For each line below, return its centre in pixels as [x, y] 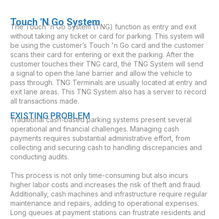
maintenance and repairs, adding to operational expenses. [105, 203]
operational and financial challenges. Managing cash [95, 129]
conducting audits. [40, 157]
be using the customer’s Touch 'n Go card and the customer [107, 45]
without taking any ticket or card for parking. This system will [107, 36]
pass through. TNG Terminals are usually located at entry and [109, 82]
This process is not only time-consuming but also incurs [99, 175]
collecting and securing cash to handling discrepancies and [106, 147]
